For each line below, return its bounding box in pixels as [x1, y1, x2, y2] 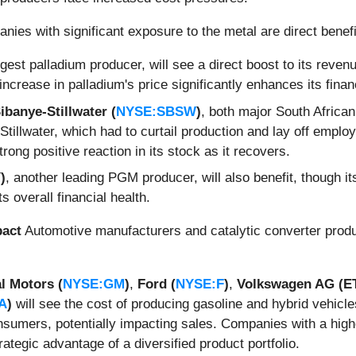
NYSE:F [176, 277, 224, 292]
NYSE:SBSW [116, 103, 196, 119]
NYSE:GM [63, 277, 125, 292]
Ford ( [137, 277, 176, 292]
